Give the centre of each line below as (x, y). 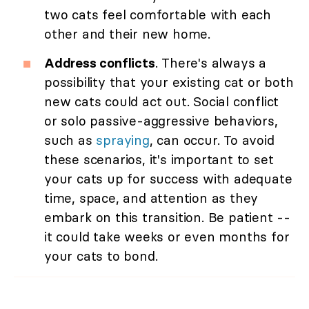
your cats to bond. (101, 256)
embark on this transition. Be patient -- (167, 218)
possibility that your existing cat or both (169, 82)
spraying (123, 140)
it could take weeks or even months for (167, 237)
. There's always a (211, 63)
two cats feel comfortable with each (158, 15)
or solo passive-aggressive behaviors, (161, 121)
